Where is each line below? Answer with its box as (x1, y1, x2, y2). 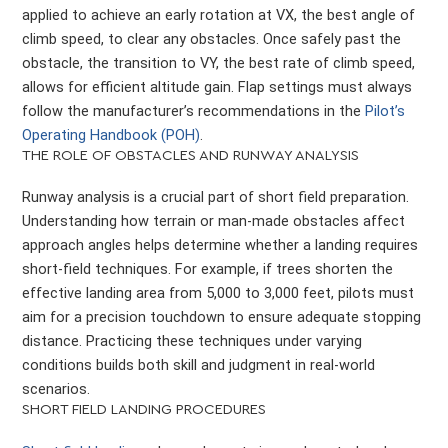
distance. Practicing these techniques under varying (22, 332, 363, 351)
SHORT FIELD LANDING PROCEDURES (22, 402, 267, 418)
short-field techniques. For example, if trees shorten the (22, 260, 394, 279)
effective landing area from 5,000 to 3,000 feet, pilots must (22, 284, 415, 303)
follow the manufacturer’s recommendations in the (22, 101, 362, 120)
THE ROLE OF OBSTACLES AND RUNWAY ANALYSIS (22, 147, 360, 163)
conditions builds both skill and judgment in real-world (22, 356, 376, 375)
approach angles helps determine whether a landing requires (22, 236, 419, 255)
